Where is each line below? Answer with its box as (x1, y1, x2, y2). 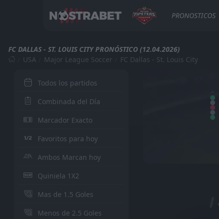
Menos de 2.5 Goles (37, 208, 102, 218)
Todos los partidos (37, 78, 97, 88)
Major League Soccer (44, 55, 112, 64)
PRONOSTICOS (171, 11, 216, 20)
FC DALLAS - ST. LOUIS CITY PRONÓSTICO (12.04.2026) (8, 44, 180, 54)
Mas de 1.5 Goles (37, 190, 93, 199)
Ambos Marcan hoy (37, 153, 101, 162)
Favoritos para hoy (37, 134, 98, 143)
